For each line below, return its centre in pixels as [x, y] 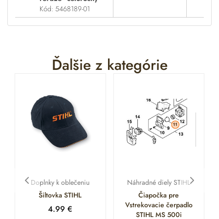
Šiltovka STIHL [60, 195]
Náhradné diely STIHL [159, 182]
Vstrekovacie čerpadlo [159, 205]
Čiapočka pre [159, 195]
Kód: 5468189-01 [65, 9]
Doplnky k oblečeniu [60, 182]
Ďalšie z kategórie [109, 65]
